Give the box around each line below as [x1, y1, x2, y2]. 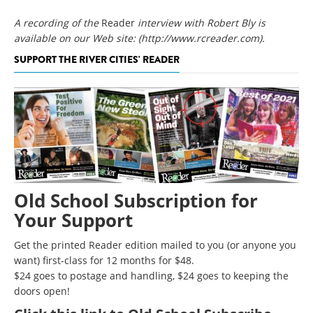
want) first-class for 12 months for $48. [14, 253, 194, 267]
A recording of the [14, 16, 99, 29]
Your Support [14, 207, 133, 233]
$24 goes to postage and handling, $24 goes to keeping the [14, 268, 289, 282]
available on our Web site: [14, 31, 138, 45]
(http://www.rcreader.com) [138, 31, 262, 45]
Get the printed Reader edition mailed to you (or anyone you [14, 238, 296, 252]
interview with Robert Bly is [135, 16, 265, 29]
